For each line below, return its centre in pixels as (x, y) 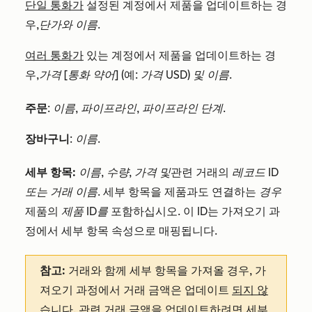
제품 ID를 (85, 212)
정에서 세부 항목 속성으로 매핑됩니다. (121, 231)
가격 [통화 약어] (79, 75)
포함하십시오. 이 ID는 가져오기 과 (195, 212)
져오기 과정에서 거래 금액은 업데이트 (136, 290)
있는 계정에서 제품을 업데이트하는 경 (180, 56)
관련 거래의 (201, 173)
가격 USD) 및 (174, 75)
